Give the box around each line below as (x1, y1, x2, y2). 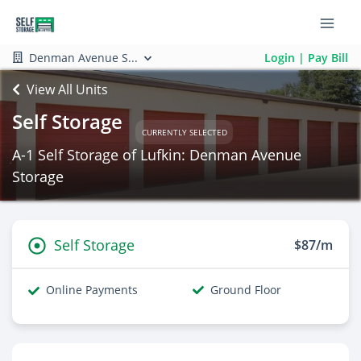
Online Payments (46, 282, 138, 297)
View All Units (27, 81, 108, 98)
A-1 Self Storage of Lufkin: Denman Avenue (12, 145, 301, 164)
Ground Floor (210, 282, 281, 297)
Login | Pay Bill (264, 49, 348, 65)
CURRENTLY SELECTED (141, 126, 227, 138)
